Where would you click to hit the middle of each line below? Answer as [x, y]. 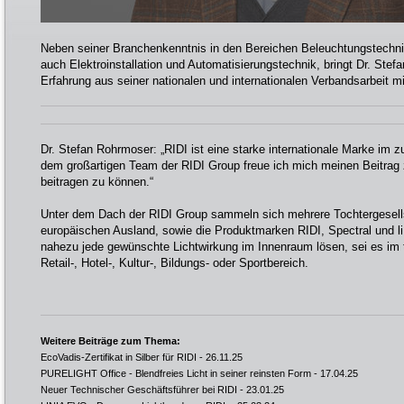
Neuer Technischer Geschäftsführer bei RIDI [139, 390]
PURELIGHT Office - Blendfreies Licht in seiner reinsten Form [176, 373]
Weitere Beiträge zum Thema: [110, 341]
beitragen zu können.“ [97, 182]
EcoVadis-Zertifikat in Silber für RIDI [119, 357]
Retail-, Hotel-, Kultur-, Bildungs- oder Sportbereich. [174, 263]
